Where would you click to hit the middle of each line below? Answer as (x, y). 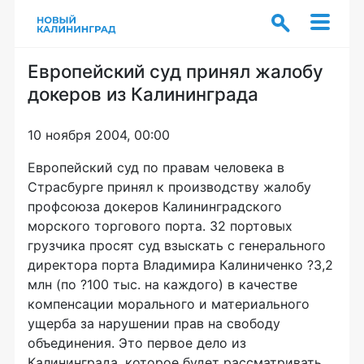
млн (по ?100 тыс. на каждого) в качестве (162, 284)
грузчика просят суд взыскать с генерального (177, 245)
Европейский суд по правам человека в (156, 167)
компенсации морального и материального (169, 304)
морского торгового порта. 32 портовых (160, 226)
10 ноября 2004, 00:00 (99, 135)
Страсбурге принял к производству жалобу (169, 187)
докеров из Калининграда (143, 94)
